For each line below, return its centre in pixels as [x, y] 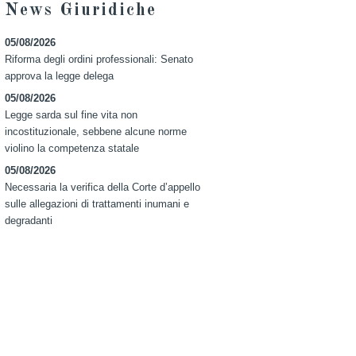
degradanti [29, 220]
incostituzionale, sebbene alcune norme [96, 131]
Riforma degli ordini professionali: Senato [99, 59]
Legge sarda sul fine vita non [72, 114]
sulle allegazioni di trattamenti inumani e [97, 203]
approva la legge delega [60, 75]
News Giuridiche [81, 11]
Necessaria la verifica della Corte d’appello [103, 187]
